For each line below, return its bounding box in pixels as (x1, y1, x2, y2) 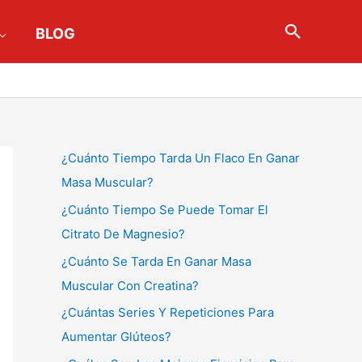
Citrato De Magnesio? (61, 225, 185, 242)
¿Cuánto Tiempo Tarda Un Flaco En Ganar (61, 150, 300, 166)
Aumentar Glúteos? (61, 329, 171, 345)
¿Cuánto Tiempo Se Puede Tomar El (61, 201, 268, 217)
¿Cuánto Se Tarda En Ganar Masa (61, 253, 251, 269)
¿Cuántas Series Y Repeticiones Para (61, 305, 274, 321)
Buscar (282, 20, 351, 45)
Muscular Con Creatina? (61, 277, 199, 293)
